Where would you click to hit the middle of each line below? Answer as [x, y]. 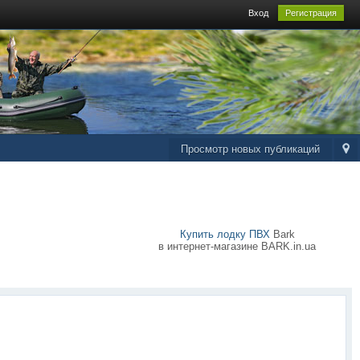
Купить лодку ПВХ [225, 234]
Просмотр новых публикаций [250, 149]
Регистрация [311, 13]
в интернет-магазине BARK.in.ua [237, 246]
